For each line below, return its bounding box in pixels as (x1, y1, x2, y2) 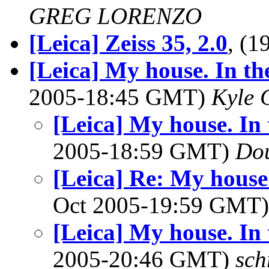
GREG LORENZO (29, 3, 202, 29)
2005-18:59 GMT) (53, 138, 235, 164)
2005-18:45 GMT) (29, 84, 211, 110)
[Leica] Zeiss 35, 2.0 (29, 30, 228, 56)
